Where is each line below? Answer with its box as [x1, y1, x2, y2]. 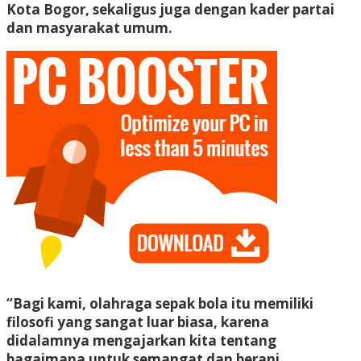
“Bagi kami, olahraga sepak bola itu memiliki [6, 293, 313, 313]
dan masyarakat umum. [6, 18, 172, 37]
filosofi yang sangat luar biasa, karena [6, 312, 269, 331]
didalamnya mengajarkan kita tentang [6, 330, 276, 350]
